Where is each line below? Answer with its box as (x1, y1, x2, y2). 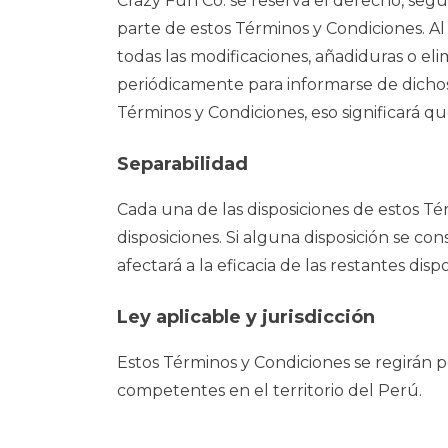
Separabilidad (117, 153, 248, 175)
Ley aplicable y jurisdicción (117, 306, 375, 328)
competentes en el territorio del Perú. (117, 381, 422, 400)
